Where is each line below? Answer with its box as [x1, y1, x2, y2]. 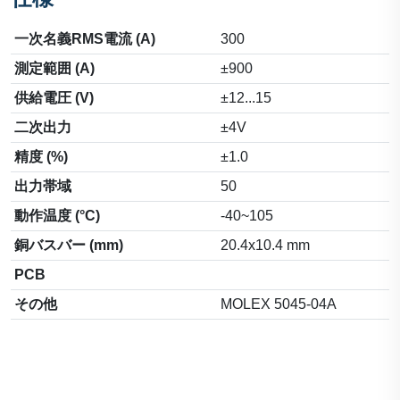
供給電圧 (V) [14, 90, 94, 106]
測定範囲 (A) [14, 61, 95, 77]
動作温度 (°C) [14, 208, 100, 224]
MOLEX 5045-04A [221, 296, 337, 312]
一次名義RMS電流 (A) [14, 31, 155, 47]
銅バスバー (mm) [14, 237, 123, 254]
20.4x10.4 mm [221, 237, 310, 254]
